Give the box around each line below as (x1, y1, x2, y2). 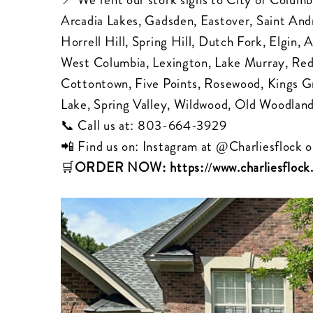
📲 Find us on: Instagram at (61, 137, 216, 156)
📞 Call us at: (61, 116, 138, 136)
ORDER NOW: (74, 158, 170, 177)
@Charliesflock (215, 137, 303, 156)
